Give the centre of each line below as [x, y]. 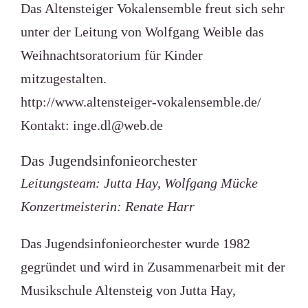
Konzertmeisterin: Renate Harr [107, 206]
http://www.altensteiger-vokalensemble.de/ [141, 102]
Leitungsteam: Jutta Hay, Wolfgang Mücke [139, 183]
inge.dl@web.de [118, 125]
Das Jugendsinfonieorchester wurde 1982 [135, 243]
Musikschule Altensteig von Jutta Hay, [128, 290]
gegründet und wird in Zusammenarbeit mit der [153, 267]
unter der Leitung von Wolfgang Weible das [142, 32]
